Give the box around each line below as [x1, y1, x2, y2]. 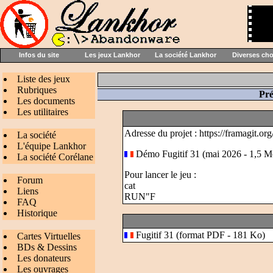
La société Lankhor [154, 51, 216, 58]
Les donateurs [17, 253, 71, 263]
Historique [17, 208, 57, 218]
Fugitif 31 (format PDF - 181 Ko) [133, 230, 265, 240]
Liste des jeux [17, 74, 70, 84]
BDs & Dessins [17, 242, 77, 252]
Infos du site [19, 51, 59, 58]
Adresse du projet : [124, 128, 199, 138]
